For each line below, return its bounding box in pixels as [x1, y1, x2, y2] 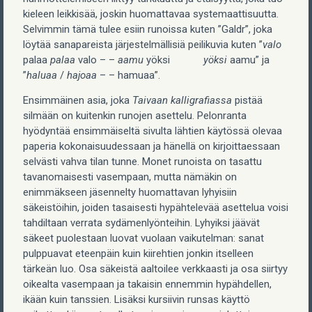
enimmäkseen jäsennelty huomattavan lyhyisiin [23, 185, 237, 198]
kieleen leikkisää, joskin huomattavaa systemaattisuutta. [23, 7, 279, 20]
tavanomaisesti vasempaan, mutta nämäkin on [23, 170, 237, 183]
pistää [232, 93, 263, 107]
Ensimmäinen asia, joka [23, 93, 132, 107]
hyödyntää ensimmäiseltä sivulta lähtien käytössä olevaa [23, 124, 282, 137]
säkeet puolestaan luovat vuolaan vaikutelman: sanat [23, 231, 264, 244]
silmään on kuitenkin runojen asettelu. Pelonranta [23, 109, 247, 122]
